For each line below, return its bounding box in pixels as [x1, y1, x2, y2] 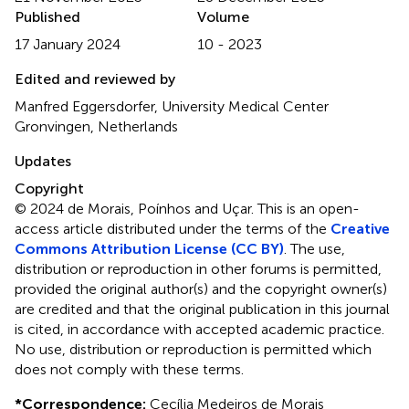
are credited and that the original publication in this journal [15, 299, 390, 318]
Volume [197, 7, 249, 26]
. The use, [284, 239, 345, 257]
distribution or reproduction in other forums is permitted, [15, 259, 382, 278]
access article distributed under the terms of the [15, 219, 330, 237]
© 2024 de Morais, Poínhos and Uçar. [15, 199, 257, 217]
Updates [15, 152, 71, 170]
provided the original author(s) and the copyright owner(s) [15, 279, 387, 298]
